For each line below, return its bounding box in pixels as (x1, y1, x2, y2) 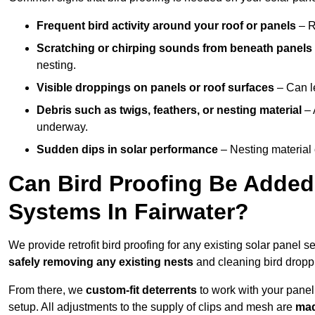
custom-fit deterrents (83, 284, 197, 297)
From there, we (8, 284, 83, 297)
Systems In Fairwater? (8, 199, 249, 225)
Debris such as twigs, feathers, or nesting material (37, 104, 302, 117)
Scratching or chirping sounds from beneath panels (37, 42, 312, 55)
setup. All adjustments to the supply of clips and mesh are (8, 301, 292, 314)
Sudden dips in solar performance (37, 143, 218, 156)
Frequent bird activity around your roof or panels (37, 20, 296, 32)
